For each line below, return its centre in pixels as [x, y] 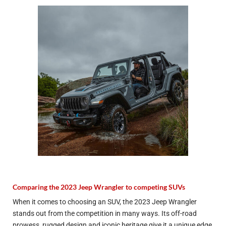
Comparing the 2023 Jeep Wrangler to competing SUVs [99, 187]
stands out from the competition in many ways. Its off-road [105, 213]
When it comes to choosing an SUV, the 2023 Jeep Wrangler [105, 202]
